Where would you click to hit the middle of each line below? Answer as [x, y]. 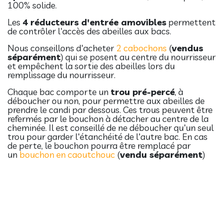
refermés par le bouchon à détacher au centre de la [108, 118]
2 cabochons [141, 48]
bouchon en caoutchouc [67, 154]
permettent [191, 22]
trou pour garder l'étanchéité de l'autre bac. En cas [108, 136]
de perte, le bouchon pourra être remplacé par [99, 145]
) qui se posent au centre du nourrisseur [138, 57]
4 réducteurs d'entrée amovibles [94, 22]
